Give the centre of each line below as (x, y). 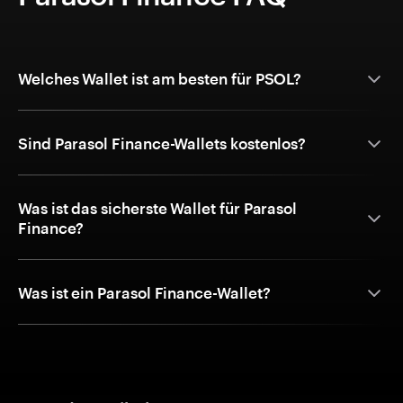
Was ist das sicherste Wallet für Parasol (158, 208)
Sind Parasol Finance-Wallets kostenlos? (163, 143)
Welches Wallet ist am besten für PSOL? (160, 79)
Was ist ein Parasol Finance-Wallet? (145, 293)
